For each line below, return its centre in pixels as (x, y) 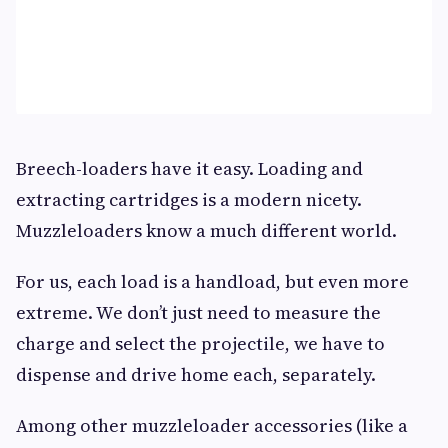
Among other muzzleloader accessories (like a (212, 425)
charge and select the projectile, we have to (200, 343)
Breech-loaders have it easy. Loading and (189, 168)
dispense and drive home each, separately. (198, 374)
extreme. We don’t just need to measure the (198, 312)
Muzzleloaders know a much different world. (206, 230)
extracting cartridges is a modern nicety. (189, 199)
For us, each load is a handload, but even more (212, 281)
